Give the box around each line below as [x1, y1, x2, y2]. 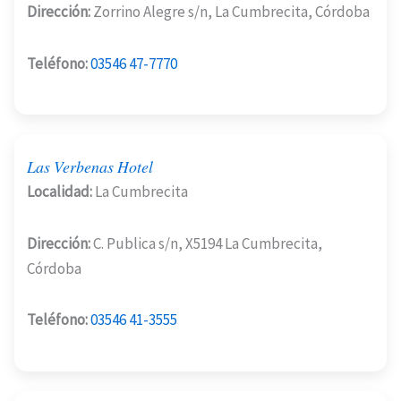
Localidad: [27, 181, 92, 201]
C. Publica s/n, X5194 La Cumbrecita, [90, 233, 322, 253]
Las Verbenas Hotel [27, 155, 153, 177]
